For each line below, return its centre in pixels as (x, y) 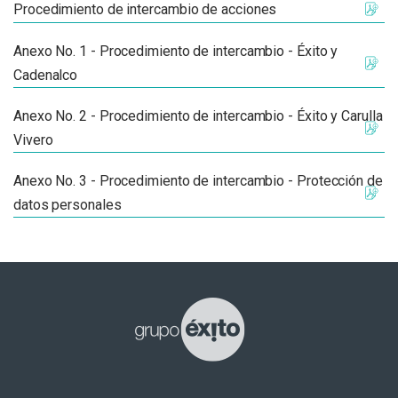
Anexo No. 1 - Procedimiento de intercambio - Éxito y (176, 51)
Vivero (33, 140)
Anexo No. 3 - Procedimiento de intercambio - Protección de (198, 181)
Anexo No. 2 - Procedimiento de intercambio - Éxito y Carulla (198, 116)
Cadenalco (46, 75)
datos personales (68, 205)
